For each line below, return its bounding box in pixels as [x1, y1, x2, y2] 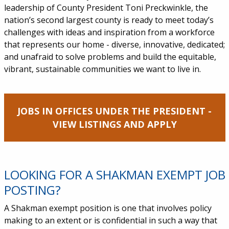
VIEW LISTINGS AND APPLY [52, 118, 177, 131]
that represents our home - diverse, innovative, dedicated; [4, 39, 225, 51]
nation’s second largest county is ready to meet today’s [4, 14, 214, 26]
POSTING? [4, 181, 61, 199]
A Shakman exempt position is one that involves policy [4, 202, 212, 214]
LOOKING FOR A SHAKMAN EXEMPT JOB [4, 166, 225, 184]
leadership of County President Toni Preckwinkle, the [4, 2, 208, 14]
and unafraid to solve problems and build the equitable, [4, 51, 216, 63]
